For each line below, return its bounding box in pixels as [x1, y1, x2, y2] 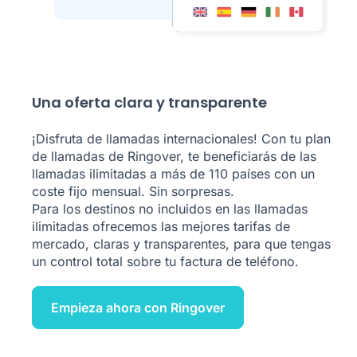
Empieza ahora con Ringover [51, 300, 225, 316]
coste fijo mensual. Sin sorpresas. [32, 183, 234, 199]
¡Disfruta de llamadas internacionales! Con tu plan [32, 131, 331, 147]
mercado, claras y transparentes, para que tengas [32, 236, 331, 252]
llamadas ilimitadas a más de [32, 166, 209, 182]
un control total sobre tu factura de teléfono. [32, 253, 299, 269]
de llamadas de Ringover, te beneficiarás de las [32, 148, 316, 164]
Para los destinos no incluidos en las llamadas [32, 201, 308, 217]
